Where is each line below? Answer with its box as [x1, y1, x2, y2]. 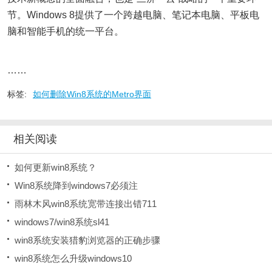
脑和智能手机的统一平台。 [7, 26, 124, 36]
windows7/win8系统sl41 [15, 217, 109, 227]
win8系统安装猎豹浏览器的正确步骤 [15, 235, 160, 245]
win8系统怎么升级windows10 [15, 253, 132, 263]
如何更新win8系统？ [15, 162, 97, 172]
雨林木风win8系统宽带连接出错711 [15, 199, 157, 209]
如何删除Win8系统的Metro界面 [33, 89, 151, 99]
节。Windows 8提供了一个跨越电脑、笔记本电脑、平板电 [7, 10, 259, 20]
